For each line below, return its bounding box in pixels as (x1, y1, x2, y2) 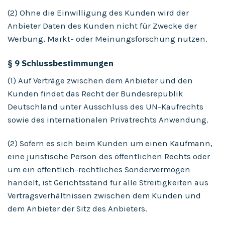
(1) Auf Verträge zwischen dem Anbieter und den (8, 75, 193, 85)
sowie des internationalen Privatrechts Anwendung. (8, 115, 208, 125)
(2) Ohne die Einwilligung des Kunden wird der (8, 8, 189, 18)
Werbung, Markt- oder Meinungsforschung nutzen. (8, 34, 207, 44)
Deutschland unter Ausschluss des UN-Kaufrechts (8, 101, 203, 111)
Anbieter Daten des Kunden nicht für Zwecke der (8, 21, 197, 31)
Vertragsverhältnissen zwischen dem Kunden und (8, 191, 201, 201)
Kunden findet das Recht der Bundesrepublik (8, 88, 183, 98)
